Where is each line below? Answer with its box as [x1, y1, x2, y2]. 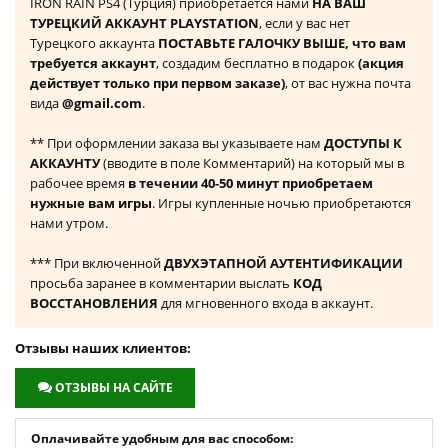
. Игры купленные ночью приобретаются [152, 194, 411, 213]
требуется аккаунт [30, 54, 156, 73]
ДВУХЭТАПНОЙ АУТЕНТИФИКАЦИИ [164, 254, 403, 273]
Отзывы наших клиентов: [15, 339, 191, 358]
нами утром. [30, 214, 108, 233]
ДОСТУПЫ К [324, 134, 402, 153]
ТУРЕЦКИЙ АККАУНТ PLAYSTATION [30, 14, 259, 33]
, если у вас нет [259, 14, 350, 33]
